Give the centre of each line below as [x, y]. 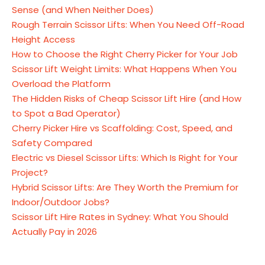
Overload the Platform [61, 83]
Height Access [43, 39]
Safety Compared [52, 143]
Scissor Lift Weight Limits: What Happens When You [124, 69]
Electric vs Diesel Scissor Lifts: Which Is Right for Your [125, 157]
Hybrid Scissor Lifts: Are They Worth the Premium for [125, 187]
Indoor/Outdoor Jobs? [61, 202]
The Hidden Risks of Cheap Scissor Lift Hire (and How [127, 98]
